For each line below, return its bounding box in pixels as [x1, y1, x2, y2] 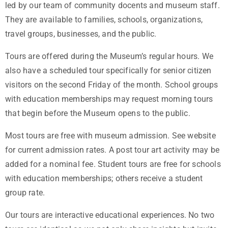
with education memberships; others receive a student [5, 174, 203, 184]
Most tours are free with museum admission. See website [5, 131, 216, 141]
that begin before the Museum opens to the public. [5, 108, 190, 119]
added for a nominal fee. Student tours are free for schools [5, 159, 221, 169]
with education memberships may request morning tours [5, 94, 213, 104]
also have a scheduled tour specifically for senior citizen [5, 66, 212, 76]
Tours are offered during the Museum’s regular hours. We [5, 51, 214, 62]
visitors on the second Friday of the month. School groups [5, 80, 218, 90]
